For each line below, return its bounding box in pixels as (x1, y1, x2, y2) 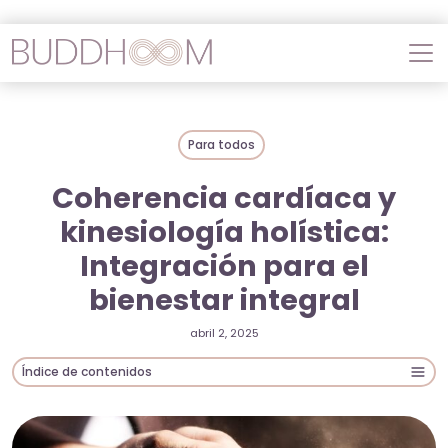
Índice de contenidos (22, 362, 152, 380)
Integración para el (79, 245, 369, 286)
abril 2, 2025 (189, 324, 259, 341)
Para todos (188, 136, 256, 153)
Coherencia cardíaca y (52, 177, 396, 218)
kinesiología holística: (59, 211, 389, 252)
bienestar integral (88, 279, 360, 320)
